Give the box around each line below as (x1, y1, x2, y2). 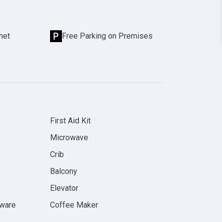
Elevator (50, 183, 79, 193)
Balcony (50, 166, 78, 176)
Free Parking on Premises (62, 31, 153, 41)
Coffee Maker (50, 200, 99, 210)
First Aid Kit (50, 116, 91, 126)
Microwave (50, 133, 89, 143)
